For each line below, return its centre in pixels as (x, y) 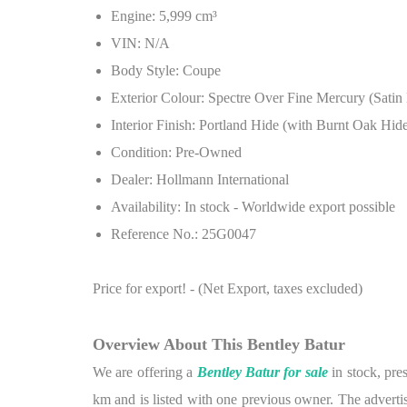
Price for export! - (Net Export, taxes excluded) (229, 288)
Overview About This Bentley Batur (219, 344)
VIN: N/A (140, 43)
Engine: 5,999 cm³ (164, 16)
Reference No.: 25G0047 (184, 234)
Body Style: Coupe (166, 70)
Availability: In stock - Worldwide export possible (253, 207)
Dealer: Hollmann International (200, 179)
